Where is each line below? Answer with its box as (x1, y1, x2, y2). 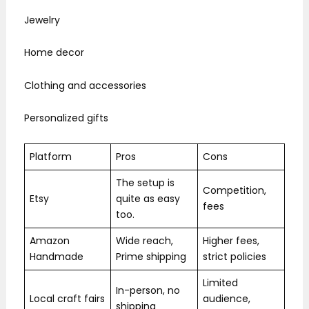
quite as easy (116, 191, 185, 206)
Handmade (30, 249, 83, 263)
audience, (203, 291, 250, 306)
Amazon (30, 233, 70, 248)
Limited (203, 275, 238, 290)
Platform (30, 149, 72, 163)
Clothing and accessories (24, 78, 146, 92)
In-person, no (116, 283, 185, 297)
